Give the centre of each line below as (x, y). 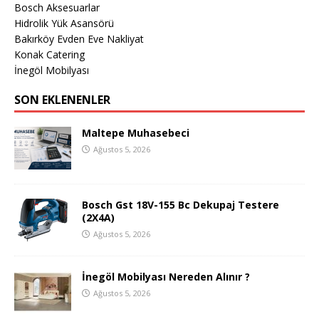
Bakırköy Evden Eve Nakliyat (79, 39)
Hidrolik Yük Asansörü (64, 23)
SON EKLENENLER (62, 100)
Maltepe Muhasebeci (136, 133)
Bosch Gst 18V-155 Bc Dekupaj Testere (181, 205)
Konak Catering (49, 55)
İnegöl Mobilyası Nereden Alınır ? (166, 277)
